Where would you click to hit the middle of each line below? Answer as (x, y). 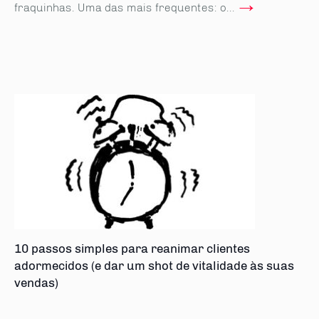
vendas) (36, 283)
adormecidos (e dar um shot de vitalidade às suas (154, 266)
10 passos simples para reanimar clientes (132, 249)
